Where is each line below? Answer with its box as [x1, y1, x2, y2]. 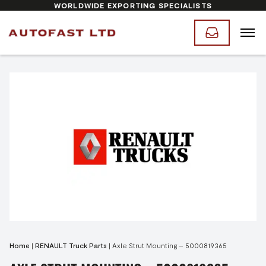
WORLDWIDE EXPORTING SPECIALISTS [53, 1, 213, 9]
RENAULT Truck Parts [35, 241, 107, 249]
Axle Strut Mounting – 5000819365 [112, 241, 227, 249]
